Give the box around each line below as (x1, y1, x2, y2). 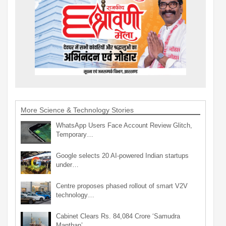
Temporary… (56, 130, 93, 138)
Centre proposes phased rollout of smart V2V (56, 182, 188, 190)
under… (56, 160, 79, 168)
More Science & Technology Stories (21, 105, 134, 114)
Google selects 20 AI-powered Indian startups (56, 151, 189, 159)
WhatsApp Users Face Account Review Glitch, (56, 121, 192, 129)
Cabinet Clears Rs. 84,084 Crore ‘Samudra (56, 212, 180, 220)
